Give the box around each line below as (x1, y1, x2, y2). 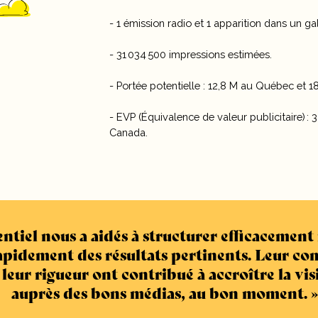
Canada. (109, 126, 148, 138)
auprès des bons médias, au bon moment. (11, 280, 307, 303)
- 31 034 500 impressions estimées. (109, 48, 273, 60)
